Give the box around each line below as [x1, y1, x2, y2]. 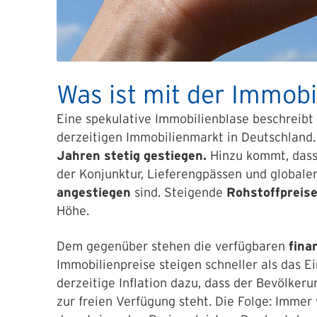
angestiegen [57, 185, 131, 200]
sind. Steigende [131, 185, 226, 200]
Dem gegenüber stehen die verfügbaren [57, 239, 289, 253]
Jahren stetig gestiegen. [57, 149, 207, 163]
